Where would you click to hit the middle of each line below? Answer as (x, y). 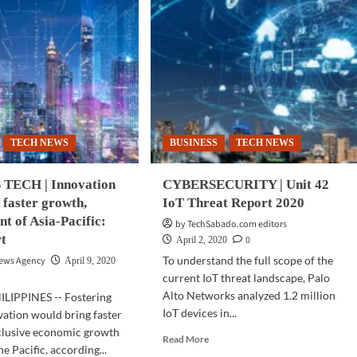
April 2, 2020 (201, 240)
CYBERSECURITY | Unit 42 (245, 184)
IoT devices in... (199, 313)
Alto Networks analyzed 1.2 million (249, 295)
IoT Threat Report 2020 (233, 203)
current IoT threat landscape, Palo (246, 278)
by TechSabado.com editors (231, 224)
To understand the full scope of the (247, 260)
